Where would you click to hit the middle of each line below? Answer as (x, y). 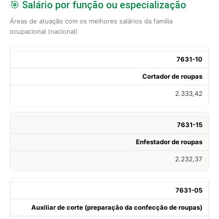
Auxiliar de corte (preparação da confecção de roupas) (117, 207)
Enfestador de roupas (169, 142)
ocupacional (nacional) (44, 31)
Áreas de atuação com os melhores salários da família (91, 21)
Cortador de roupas (172, 76)
